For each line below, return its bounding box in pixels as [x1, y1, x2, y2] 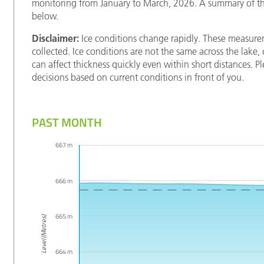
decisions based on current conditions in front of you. [32, 71, 245, 83]
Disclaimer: [32, 32, 80, 44]
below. [32, 9, 59, 22]
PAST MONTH [32, 113, 103, 131]
